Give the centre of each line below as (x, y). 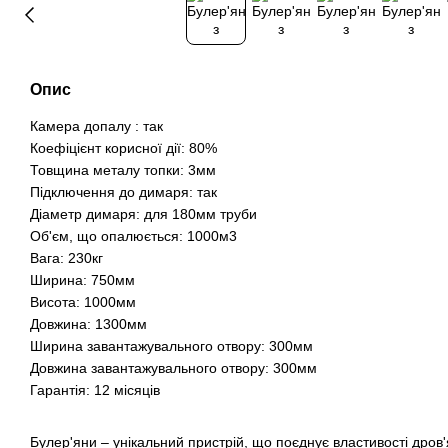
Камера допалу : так (96, 125)
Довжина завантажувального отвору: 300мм (173, 367)
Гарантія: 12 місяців (95, 389)
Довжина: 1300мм (88, 323)
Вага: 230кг (66, 257)
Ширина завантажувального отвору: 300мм (171, 345)
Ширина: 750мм (82, 279)
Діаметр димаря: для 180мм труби (143, 213)
